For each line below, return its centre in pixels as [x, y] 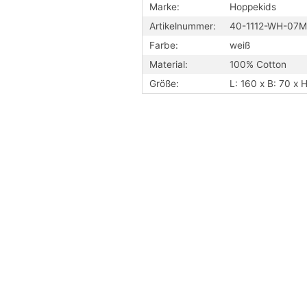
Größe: [164, 83]
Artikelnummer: [183, 26]
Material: [169, 64]
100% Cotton [258, 64]
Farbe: [164, 45]
